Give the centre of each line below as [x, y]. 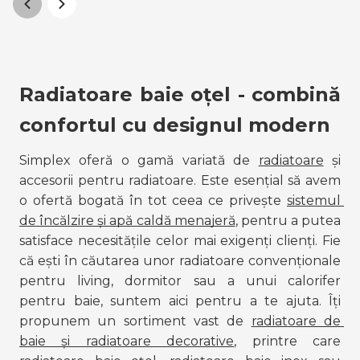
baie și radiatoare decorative [127, 342]
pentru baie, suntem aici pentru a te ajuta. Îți [180, 301]
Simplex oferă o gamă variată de [139, 161]
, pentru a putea [288, 221]
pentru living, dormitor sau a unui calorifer [180, 281]
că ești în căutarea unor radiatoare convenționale [180, 261]
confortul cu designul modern [175, 125]
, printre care [288, 342]
